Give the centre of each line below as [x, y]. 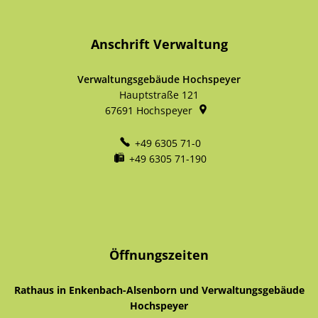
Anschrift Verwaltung [159, 44]
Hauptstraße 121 [159, 95]
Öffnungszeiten [159, 255]
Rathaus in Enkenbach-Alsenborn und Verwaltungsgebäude [159, 290]
